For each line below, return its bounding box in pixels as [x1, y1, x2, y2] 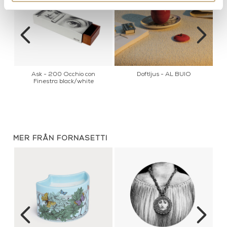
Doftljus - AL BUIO [136, 71, 191, 78]
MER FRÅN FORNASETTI [13, 135, 107, 142]
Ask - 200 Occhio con [31, 71, 95, 78]
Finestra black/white [33, 79, 94, 85]
